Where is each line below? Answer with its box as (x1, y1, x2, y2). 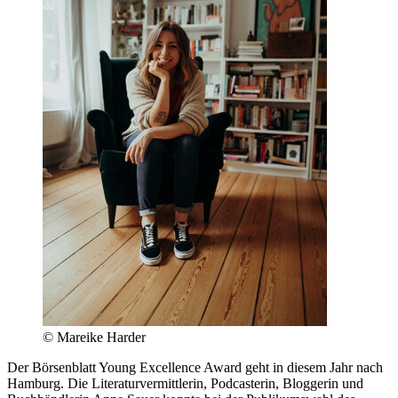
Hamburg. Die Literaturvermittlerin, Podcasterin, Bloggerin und (7, 375, 363, 391)
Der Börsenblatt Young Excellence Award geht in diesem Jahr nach (7, 359, 383, 375)
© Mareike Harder (43, 329, 146, 345)
